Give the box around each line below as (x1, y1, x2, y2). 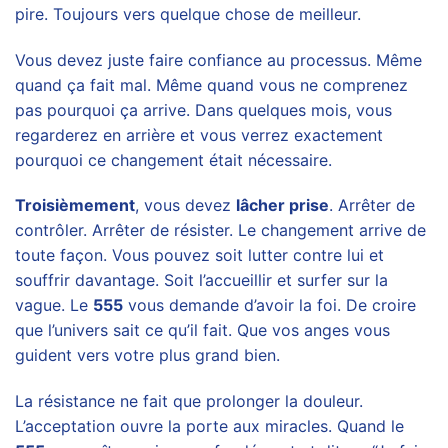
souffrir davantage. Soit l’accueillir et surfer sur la (15, 270, 388, 291)
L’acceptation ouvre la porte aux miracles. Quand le (15, 416, 404, 437)
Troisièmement (15, 195, 135, 216)
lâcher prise (236, 195, 329, 216)
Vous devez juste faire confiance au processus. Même (15, 49, 422, 70)
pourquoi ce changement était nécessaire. (15, 149, 332, 170)
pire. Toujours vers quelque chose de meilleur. (15, 3, 361, 24)
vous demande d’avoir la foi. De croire (123, 295, 416, 316)
